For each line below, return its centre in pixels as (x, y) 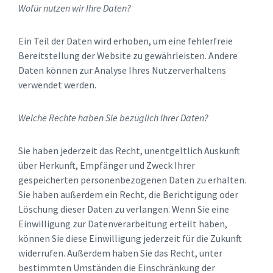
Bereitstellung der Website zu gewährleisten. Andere (128, 56)
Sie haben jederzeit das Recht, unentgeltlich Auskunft (129, 151)
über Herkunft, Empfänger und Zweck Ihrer (107, 165)
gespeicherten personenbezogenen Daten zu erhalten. (132, 180)
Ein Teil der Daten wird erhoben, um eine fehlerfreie (126, 41)
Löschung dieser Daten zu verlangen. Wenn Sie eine (124, 209)
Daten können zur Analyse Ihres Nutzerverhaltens (122, 70)
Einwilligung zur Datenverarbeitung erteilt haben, (123, 224)
